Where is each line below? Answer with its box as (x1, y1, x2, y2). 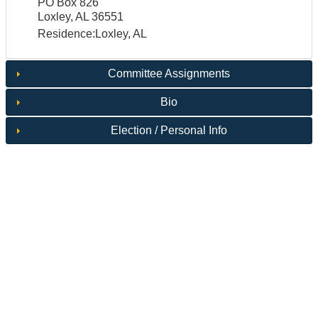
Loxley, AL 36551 (37, 11, 124, 23)
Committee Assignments (107, 67, 230, 80)
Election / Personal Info (110, 124, 227, 137)
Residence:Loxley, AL (37, 28, 147, 40)
